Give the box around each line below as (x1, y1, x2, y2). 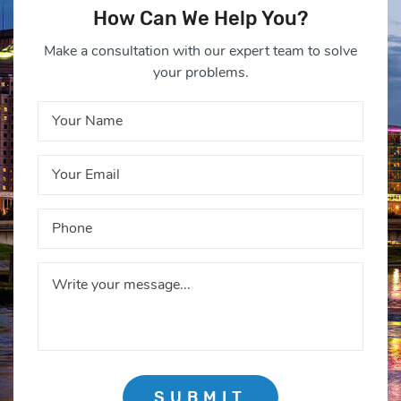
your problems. (152, 62, 249, 82)
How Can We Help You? (93, 5, 308, 30)
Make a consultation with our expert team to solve (44, 40, 357, 61)
